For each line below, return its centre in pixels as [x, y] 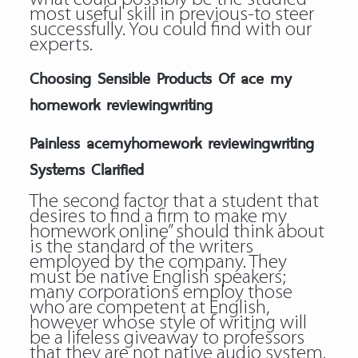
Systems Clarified [86, 169]
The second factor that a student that [174, 202]
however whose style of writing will [168, 323]
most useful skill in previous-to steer [171, 15]
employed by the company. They [158, 263]
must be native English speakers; [157, 278]
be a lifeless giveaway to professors [167, 338]
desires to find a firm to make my [158, 217]
